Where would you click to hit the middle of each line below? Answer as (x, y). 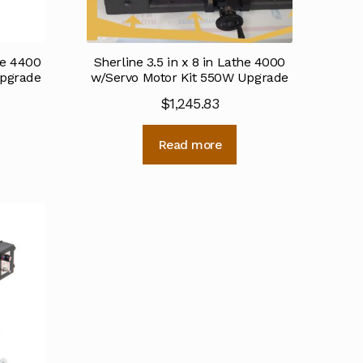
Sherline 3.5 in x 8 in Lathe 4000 (190, 62)
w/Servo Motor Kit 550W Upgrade (190, 77)
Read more (190, 145)
